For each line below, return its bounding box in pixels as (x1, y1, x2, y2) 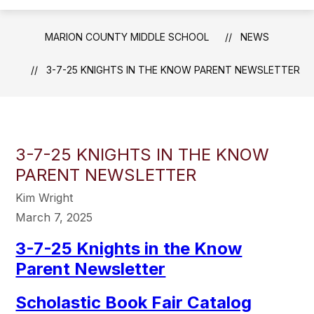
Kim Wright (15, 191, 74, 205)
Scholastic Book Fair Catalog (15, 292, 252, 313)
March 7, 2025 (15, 210, 93, 224)
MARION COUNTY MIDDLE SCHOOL (45, 31, 209, 43)
